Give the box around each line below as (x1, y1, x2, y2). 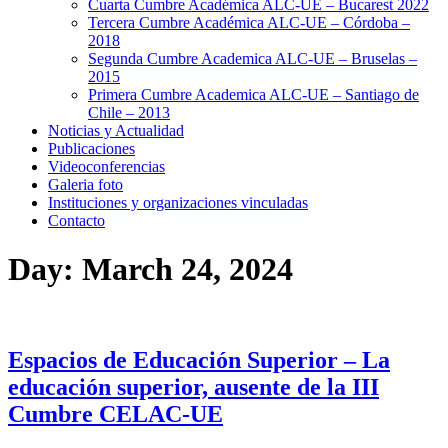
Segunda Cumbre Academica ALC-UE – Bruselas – (88, 49, 417, 67)
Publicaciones (48, 139, 135, 157)
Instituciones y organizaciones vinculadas (48, 193, 308, 211)
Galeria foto (48, 175, 123, 193)
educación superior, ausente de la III (8, 374, 379, 401)
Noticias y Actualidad (48, 121, 184, 139)
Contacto (48, 211, 105, 229)
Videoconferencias (48, 157, 165, 175)
